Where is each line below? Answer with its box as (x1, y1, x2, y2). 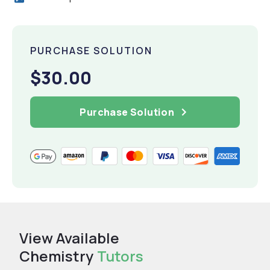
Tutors (97, 246, 143, 266)
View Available (19, 228, 119, 248)
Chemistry (19, 246, 93, 266)
